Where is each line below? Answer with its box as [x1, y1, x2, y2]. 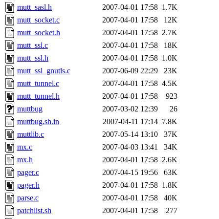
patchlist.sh [17, 206, 51, 215]
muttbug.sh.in [17, 117, 59, 126]
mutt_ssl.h [17, 53, 48, 62]
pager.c [17, 168, 39, 176]
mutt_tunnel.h [17, 91, 60, 100]
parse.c [17, 193, 39, 202]
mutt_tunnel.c [17, 79, 59, 88]
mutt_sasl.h [17, 2, 52, 11]
